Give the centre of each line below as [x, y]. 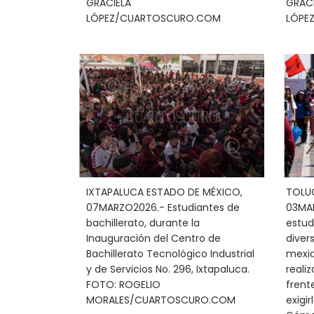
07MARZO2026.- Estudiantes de [163, 207]
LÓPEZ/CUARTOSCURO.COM [153, 18]
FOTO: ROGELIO [123, 285]
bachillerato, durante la [143, 223]
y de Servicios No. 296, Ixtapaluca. [168, 269]
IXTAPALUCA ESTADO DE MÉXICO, [164, 192]
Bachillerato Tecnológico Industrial [170, 254]
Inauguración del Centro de [153, 238]
